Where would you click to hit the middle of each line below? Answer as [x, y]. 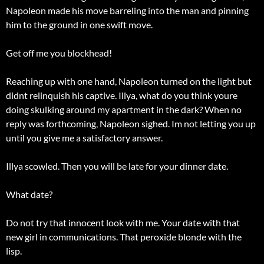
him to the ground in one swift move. [79, 25]
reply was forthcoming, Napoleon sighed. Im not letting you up [131, 124]
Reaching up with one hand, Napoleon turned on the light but [129, 81]
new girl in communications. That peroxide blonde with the [124, 237]
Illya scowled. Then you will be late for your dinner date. [117, 166]
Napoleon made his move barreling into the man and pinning [127, 11]
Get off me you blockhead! [59, 53]
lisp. [14, 251]
